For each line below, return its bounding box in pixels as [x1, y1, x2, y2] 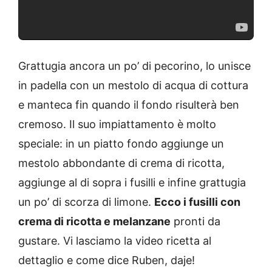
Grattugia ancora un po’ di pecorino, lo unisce [18, 59, 251, 72]
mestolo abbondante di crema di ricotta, [18, 156, 225, 169]
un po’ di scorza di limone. [18, 195, 154, 208]
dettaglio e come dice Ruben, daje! [18, 253, 195, 267]
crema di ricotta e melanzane [18, 214, 171, 228]
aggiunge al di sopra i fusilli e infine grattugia [18, 175, 246, 189]
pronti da [171, 214, 220, 228]
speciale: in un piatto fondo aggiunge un [18, 137, 224, 150]
